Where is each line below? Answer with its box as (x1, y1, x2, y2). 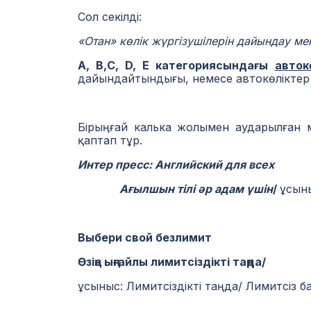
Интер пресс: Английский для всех (78, 158, 274, 171)
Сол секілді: (78, 10, 142, 24)
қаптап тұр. (78, 133, 142, 147)
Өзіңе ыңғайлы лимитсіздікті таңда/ (78, 255, 266, 269)
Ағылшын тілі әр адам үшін (78, 182, 273, 196)
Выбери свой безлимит (78, 230, 212, 244)
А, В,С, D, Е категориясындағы (78, 58, 275, 72)
